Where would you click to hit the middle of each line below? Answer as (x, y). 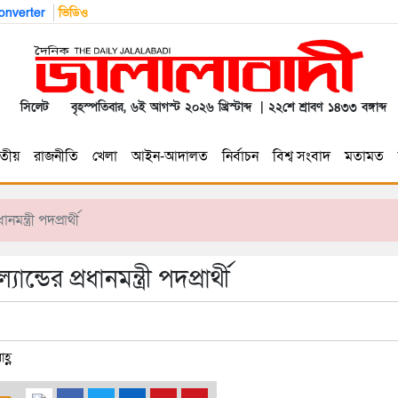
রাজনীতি (56, 157)
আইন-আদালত (169, 157)
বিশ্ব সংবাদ (301, 157)
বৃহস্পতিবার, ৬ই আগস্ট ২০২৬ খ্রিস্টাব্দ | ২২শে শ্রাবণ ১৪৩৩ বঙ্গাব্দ (224, 107)
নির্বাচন (240, 157)
